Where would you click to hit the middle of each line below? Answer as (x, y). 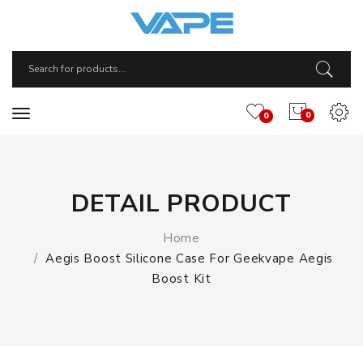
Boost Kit (181, 279)
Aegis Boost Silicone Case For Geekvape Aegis (190, 258)
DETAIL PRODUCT (181, 204)
